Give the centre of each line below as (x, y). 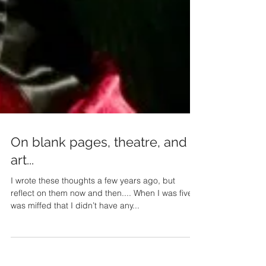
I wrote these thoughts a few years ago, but (93, 199)
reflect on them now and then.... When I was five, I (105, 212)
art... (22, 179)
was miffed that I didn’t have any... (75, 224)
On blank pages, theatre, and (99, 161)
